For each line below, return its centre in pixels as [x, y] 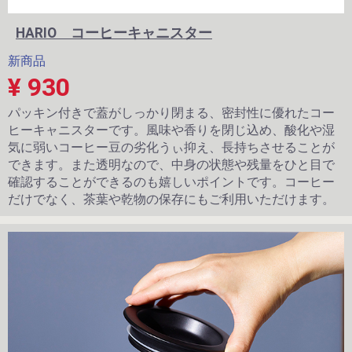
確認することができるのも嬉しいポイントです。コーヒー [171, 181]
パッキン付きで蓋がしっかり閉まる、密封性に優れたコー [171, 112]
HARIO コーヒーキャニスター [114, 33]
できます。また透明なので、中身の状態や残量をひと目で [171, 164]
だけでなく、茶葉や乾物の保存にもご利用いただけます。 [171, 199]
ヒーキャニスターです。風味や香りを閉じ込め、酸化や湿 [171, 130]
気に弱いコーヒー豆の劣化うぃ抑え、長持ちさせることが [171, 147]
